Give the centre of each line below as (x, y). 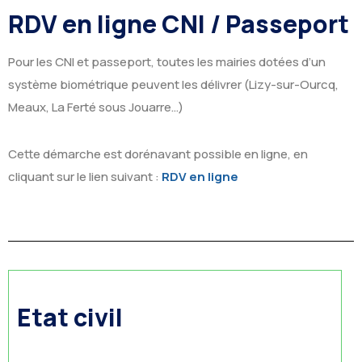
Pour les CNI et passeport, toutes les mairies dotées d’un (167, 62)
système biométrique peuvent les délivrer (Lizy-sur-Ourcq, (173, 84)
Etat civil (72, 317)
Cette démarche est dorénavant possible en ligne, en (158, 154)
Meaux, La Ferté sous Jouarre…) (96, 107)
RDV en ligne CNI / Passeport (179, 24)
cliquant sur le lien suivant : (85, 177)
